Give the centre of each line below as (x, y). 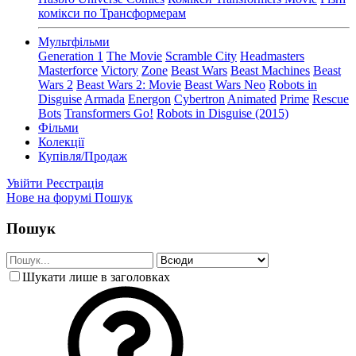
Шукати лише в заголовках (96, 277)
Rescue (331, 99)
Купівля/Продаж (83, 156)
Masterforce (68, 70)
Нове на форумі (49, 197)
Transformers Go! (109, 113)
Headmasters (272, 56)
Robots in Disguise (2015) (222, 113)
